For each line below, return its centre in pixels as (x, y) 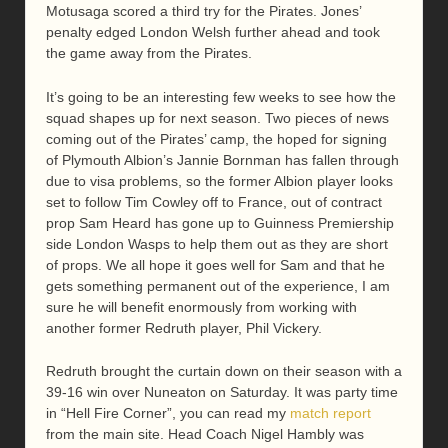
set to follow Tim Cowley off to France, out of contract (214, 201)
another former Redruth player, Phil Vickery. (184, 327)
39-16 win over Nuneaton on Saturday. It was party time (222, 391)
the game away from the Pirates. (149, 53)
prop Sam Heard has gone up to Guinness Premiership (220, 222)
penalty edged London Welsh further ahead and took (213, 32)
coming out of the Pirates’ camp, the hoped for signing (216, 138)
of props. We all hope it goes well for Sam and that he (215, 264)
